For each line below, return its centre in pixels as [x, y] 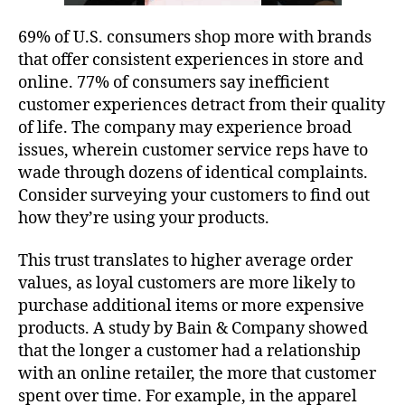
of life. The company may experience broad [185, 127]
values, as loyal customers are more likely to [187, 284]
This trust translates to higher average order [185, 261]
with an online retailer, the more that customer [197, 374]
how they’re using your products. [144, 218]
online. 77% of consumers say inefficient [174, 82]
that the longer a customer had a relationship [189, 352]
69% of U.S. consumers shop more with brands [195, 37]
